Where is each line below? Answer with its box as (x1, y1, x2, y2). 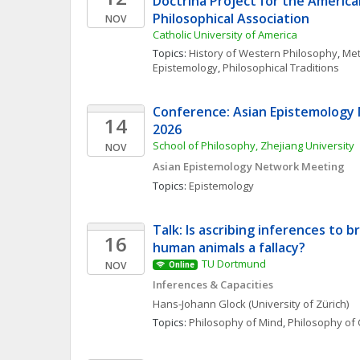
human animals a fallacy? (153, 239, 305, 256)
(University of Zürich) (248, 297, 349, 311)
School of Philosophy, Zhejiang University (153, 138, 354, 153)
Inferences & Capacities (153, 277, 273, 292)
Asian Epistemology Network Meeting (153, 159, 345, 174)
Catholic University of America (153, 27, 297, 42)
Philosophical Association (153, 10, 309, 27)
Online (168, 260, 194, 270)
